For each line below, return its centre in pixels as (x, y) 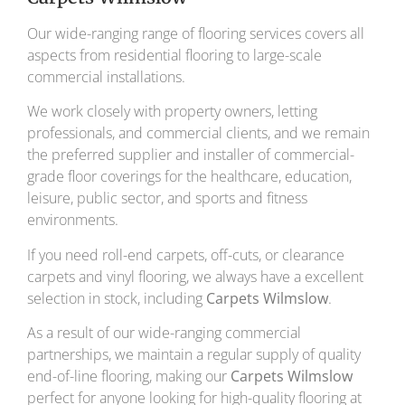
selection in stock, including (117, 298)
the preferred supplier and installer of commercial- (191, 155)
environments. (73, 220)
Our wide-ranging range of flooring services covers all (196, 33)
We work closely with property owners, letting (172, 112)
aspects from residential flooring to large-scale (174, 55)
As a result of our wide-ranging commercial (164, 332)
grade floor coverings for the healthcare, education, (189, 177)
